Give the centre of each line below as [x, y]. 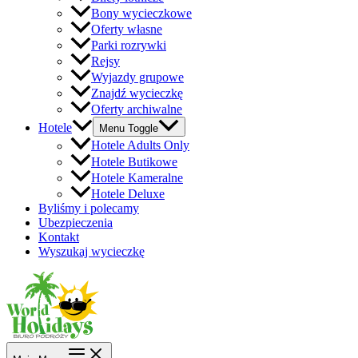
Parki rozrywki [129, 46]
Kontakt [59, 237]
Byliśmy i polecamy [89, 208]
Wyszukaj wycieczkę [91, 251]
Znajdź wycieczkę [137, 93]
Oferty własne [127, 30]
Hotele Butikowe [134, 161]
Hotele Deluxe [128, 193]
